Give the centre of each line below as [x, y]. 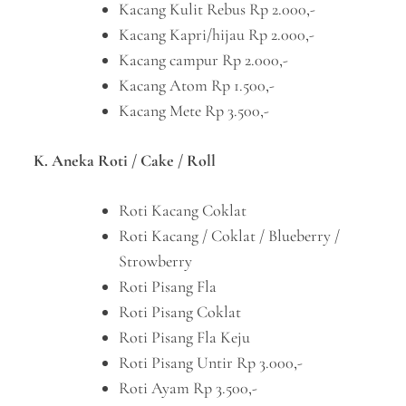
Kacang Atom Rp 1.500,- [197, 85]
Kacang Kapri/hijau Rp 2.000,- [217, 34]
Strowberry [156, 261]
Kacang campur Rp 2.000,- [204, 60]
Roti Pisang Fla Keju [185, 337]
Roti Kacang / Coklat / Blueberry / [230, 236]
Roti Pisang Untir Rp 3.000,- [211, 362]
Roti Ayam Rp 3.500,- [188, 388]
